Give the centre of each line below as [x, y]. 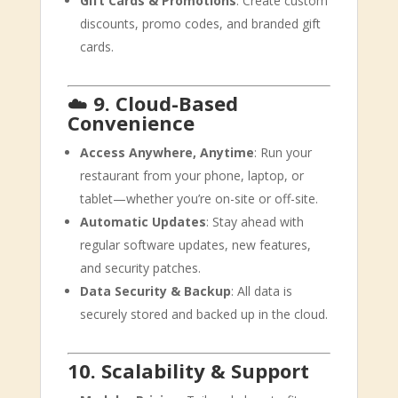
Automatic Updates [143, 222]
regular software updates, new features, [195, 245]
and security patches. [140, 268]
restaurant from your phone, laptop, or [191, 175]
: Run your [283, 152]
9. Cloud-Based [165, 103]
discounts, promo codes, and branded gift [200, 24]
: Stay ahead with [255, 222]
